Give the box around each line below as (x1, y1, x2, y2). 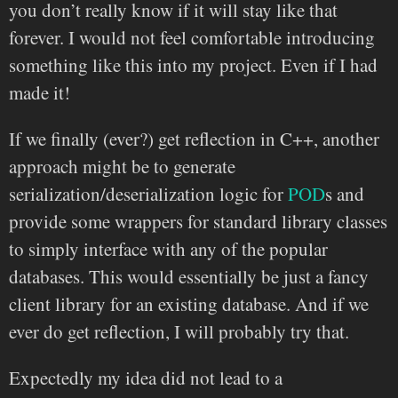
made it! (9, 79, 70, 105)
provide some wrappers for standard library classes (9, 208, 387, 234)
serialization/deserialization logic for (9, 180, 288, 206)
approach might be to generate (9, 153, 235, 179)
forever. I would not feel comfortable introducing (9, 24, 375, 50)
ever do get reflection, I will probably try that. (9, 318, 349, 344)
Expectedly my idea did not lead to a (9, 364, 283, 390)
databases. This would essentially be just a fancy (9, 263, 369, 289)
